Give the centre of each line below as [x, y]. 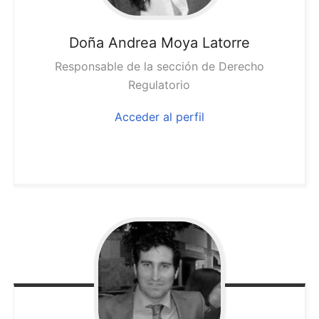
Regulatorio [159, 85]
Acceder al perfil [159, 117]
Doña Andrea [113, 43]
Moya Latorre [205, 43]
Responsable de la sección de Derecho [159, 67]
